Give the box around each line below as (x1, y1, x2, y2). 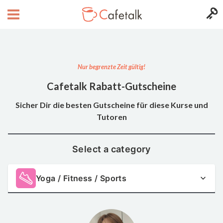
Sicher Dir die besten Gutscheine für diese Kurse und (15, 100, 208, 110)
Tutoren (96, 111, 127, 121)
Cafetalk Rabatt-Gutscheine (47, 80, 176, 92)
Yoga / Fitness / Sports (36, 173, 127, 183)
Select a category (72, 143, 151, 154)
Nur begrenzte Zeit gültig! (78, 63, 145, 71)
